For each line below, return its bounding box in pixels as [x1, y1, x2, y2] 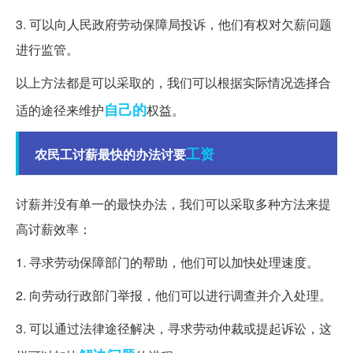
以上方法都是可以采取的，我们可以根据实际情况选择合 [16, 73, 331, 92]
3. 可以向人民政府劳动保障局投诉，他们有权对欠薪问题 [16, 15, 332, 34]
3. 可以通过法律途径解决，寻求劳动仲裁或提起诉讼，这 [16, 319, 332, 338]
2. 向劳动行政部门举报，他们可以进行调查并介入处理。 [16, 286, 332, 305]
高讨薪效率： [16, 220, 91, 239]
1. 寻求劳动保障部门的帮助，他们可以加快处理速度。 [16, 253, 319, 272]
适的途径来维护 [16, 101, 104, 120]
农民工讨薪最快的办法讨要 [35, 145, 186, 164]
